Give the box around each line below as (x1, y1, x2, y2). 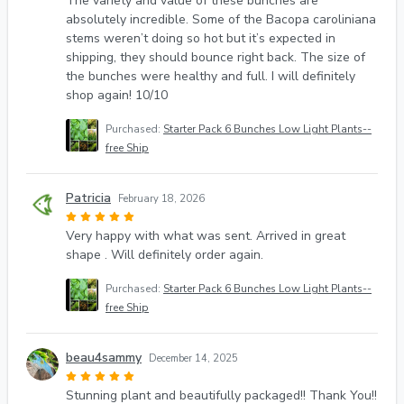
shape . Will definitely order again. (66, 245, 263, 263)
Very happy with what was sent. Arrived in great (66, 226, 345, 244)
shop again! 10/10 (66, 86, 168, 104)
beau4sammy (66, 348, 142, 366)
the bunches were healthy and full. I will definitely (66, 67, 355, 85)
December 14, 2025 (149, 351, 238, 365)
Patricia (66, 188, 111, 207)
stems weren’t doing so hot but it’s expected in (66, 29, 335, 47)
